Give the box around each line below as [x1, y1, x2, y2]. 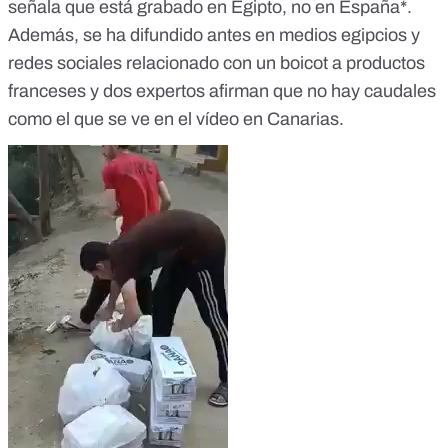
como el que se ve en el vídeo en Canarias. [8, 109, 344, 130]
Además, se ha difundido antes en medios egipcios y [8, 25, 420, 46]
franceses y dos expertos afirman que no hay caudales [8, 81, 436, 102]
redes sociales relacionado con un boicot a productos [8, 53, 425, 74]
